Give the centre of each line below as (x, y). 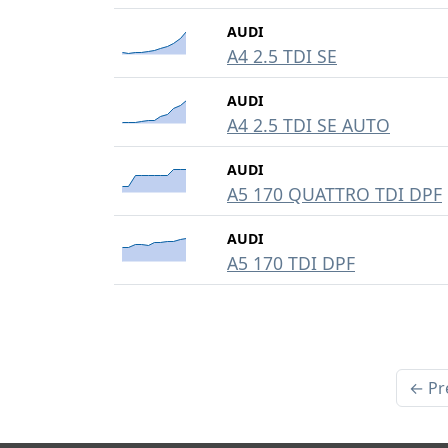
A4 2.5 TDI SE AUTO (308, 125)
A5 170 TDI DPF (291, 263)
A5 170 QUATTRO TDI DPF (334, 194)
